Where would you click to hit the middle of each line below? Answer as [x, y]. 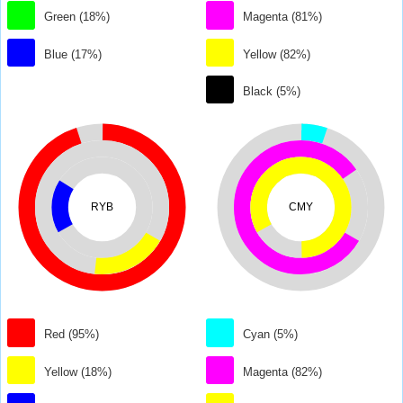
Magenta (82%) [283, 372]
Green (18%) [77, 17]
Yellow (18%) [78, 372]
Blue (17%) [73, 54]
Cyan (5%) [271, 335]
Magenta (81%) [283, 17]
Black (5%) [272, 92]
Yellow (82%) [277, 54]
